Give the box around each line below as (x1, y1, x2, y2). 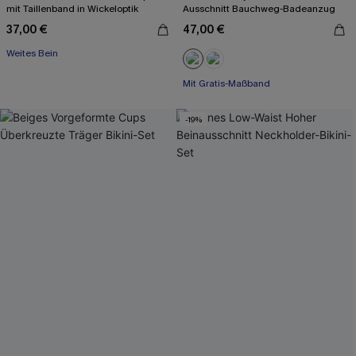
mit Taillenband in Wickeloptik (6, 2, 138, 15)
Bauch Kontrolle (183, 77, 253, 90)
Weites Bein (6, 47, 58, 60)
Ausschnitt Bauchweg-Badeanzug (183, 2, 335, 15)
